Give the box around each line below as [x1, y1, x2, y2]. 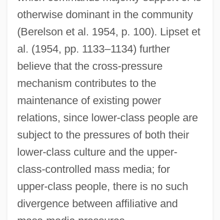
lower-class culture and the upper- [17, 145, 177, 158]
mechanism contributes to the [17, 77, 156, 89]
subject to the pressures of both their [17, 128, 189, 141]
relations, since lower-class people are [17, 111, 198, 124]
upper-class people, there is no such [17, 180, 188, 192]
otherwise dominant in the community [17, 8, 193, 21]
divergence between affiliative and [17, 197, 178, 210]
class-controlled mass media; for [17, 163, 170, 175]
